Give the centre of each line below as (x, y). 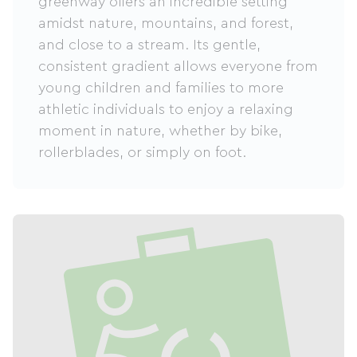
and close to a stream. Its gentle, (149, 44)
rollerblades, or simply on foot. (142, 152)
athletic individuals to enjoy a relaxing (166, 109)
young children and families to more (161, 87)
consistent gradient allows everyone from (178, 66)
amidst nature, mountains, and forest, (166, 23)
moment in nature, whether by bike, (160, 130)
